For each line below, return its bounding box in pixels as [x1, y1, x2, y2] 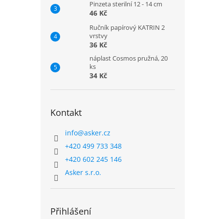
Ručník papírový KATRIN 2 [89, 23, 165, 32]
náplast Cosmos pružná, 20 [89, 54, 168, 63]
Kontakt [50, 107, 82, 118]
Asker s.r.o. [65, 168, 101, 177]
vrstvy [89, 31, 108, 40]
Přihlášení [50, 205, 91, 217]
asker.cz [84, 128, 110, 137]
